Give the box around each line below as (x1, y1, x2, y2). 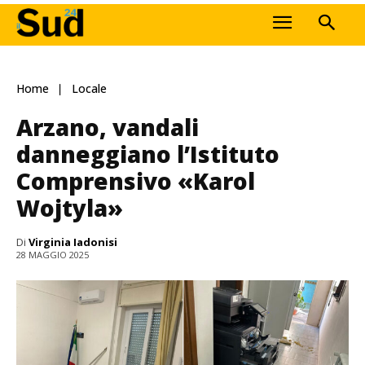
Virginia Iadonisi (29, 234, 117, 249)
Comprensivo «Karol (16, 165, 255, 196)
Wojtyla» (16, 191, 123, 223)
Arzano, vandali (16, 111, 199, 143)
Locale (72, 81, 107, 97)
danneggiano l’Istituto (16, 138, 279, 169)
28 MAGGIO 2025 (16, 248, 89, 262)
